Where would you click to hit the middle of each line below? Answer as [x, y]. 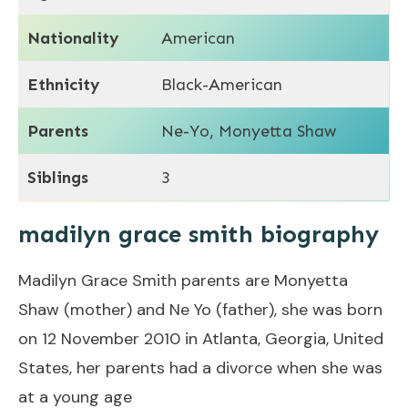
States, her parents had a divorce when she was [200, 367]
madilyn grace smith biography [199, 234]
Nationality [73, 38]
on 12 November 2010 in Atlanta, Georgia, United [201, 338]
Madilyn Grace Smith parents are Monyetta [183, 280]
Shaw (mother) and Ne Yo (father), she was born [200, 309]
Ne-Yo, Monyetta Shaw [249, 131]
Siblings [58, 177]
